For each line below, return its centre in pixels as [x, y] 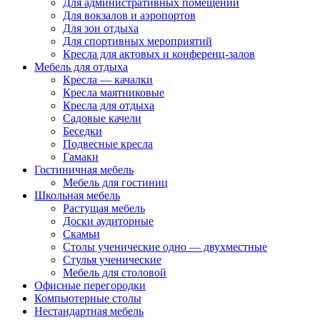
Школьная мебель [77, 195]
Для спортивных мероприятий [137, 41]
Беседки [82, 131]
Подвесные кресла [108, 144]
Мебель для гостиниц [115, 182]
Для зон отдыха [101, 28]
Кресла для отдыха [109, 105]
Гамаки [81, 156]
